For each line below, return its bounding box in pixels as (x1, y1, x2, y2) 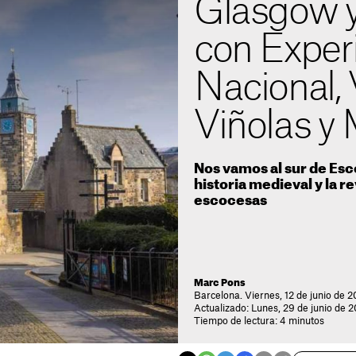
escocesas (194, 194, 267, 207)
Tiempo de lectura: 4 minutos (194, 316, 324, 326)
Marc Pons (194, 278, 246, 288)
